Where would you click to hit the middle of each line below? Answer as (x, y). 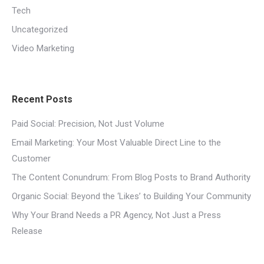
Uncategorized (40, 29)
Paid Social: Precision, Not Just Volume (88, 124)
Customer (31, 159)
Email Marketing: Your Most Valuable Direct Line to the (116, 143)
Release (27, 231)
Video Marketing (43, 48)
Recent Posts (42, 99)
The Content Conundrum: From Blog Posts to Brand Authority (131, 177)
